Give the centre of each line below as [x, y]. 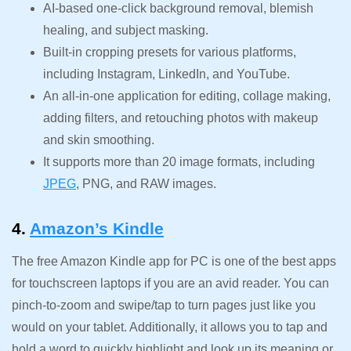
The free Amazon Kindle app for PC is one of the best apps [174, 261]
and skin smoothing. [99, 139]
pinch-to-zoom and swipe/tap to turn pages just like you [164, 305]
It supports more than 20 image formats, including [179, 161]
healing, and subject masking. [126, 30]
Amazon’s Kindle [97, 228]
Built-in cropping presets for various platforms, [170, 52]
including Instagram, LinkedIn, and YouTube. [166, 74]
